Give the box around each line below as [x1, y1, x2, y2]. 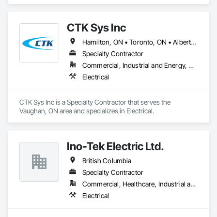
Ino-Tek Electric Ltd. [67, 139, 164, 153]
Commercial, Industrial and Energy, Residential [188, 61, 194, 69]
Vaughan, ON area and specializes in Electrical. [19, 107, 154, 115]
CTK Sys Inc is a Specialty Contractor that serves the [19, 98, 170, 106]
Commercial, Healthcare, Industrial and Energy [190, 180, 196, 188]
